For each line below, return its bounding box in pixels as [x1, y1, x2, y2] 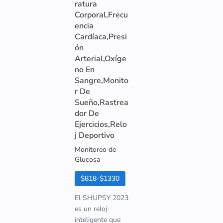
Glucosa [75, 155, 100, 164]
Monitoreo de [75, 145, 116, 154]
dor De [75, 108, 99, 119]
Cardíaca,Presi [75, 31, 127, 42]
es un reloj [75, 204, 107, 214]
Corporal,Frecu [75, 9, 128, 20]
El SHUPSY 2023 [75, 193, 128, 203]
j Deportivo [75, 130, 114, 141]
